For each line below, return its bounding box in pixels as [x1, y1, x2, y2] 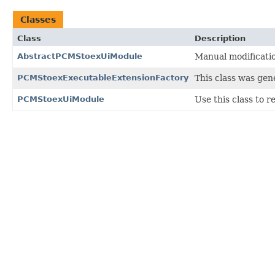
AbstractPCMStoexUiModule [17, 51, 142, 61]
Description [195, 33, 246, 43]
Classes [20, 14, 56, 25]
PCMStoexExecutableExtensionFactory [17, 72, 188, 82]
